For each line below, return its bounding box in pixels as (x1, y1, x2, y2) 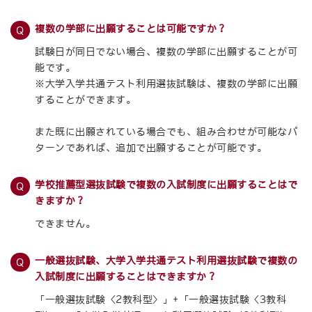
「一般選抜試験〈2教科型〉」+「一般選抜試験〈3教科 (35, 295, 287, 304)
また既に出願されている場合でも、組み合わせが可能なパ (35, 127, 298, 136)
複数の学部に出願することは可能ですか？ (35, 24, 227, 33)
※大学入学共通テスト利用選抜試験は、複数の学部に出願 (35, 79, 298, 88)
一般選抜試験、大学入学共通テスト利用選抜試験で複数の (35, 256, 298, 265)
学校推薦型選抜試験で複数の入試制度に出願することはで (35, 180, 298, 189)
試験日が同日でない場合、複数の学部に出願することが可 (35, 47, 298, 56)
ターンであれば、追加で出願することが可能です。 (35, 143, 267, 153)
